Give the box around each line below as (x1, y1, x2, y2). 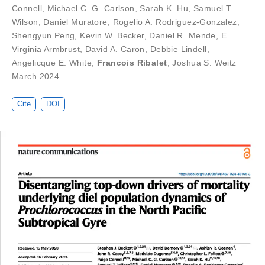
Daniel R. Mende (149, 31, 216, 41)
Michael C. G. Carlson (47, 4, 135, 14)
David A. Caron (85, 44, 145, 54)
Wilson (12, 17, 38, 27)
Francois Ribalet (96, 58, 167, 68)
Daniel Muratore (43, 17, 108, 27)
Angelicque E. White (12, 58, 92, 68)
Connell (12, 4, 42, 14)
